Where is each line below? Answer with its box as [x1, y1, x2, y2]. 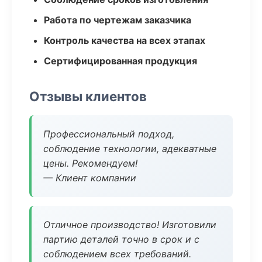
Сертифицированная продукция [44, 55, 197, 67]
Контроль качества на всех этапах [44, 35, 205, 46]
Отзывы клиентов [29, 88, 147, 104]
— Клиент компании [43, 172, 136, 184]
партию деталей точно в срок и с [43, 233, 199, 245]
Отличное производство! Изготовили [43, 219, 216, 230]
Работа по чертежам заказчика [44, 14, 191, 26]
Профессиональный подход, [43, 128, 174, 140]
